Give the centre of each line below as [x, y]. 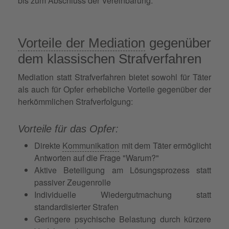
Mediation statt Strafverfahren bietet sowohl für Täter [114, 77]
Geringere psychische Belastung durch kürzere [123, 219]
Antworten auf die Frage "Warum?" [97, 157]
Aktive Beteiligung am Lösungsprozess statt [123, 170]
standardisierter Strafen [76, 207]
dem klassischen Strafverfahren [110, 59]
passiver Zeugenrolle [73, 182]
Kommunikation [91, 145]
